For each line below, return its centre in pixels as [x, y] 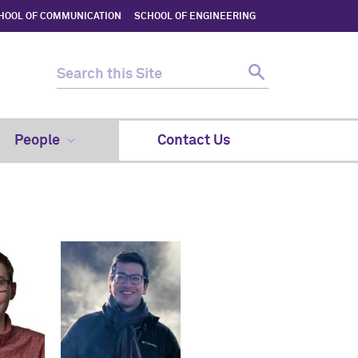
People [37, 141]
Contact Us [194, 141]
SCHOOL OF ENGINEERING [195, 17]
